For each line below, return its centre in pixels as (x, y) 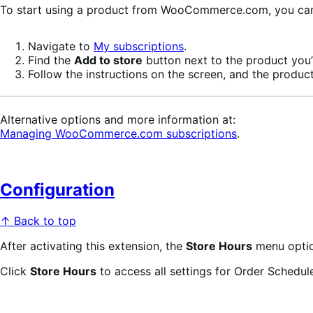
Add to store (108, 60)
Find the (51, 60)
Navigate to (61, 46)
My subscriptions (139, 46)
